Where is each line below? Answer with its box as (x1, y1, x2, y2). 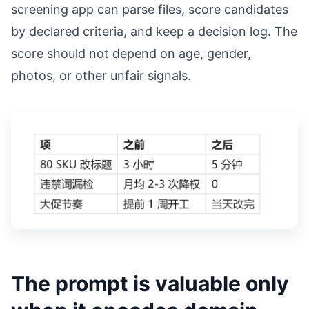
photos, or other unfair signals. (11, 68, 191, 83)
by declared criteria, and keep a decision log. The (11, 23, 297, 39)
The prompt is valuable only (11, 271, 289, 297)
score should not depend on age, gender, (11, 46, 251, 61)
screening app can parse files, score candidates (11, 1, 288, 17)
